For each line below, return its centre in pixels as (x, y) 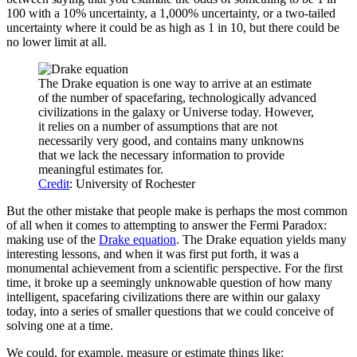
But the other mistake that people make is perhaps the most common (177, 210)
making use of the (53, 239)
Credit (54, 183)
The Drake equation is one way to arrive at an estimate (175, 83)
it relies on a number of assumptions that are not (158, 126)
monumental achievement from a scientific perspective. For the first (175, 268)
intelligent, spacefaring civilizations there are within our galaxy (163, 296)
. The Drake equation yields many (261, 239)
